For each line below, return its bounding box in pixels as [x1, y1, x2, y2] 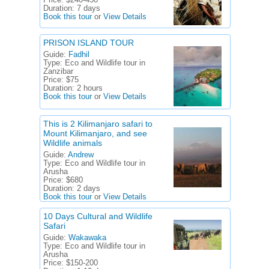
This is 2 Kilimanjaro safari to [43, 119, 153, 128]
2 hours [77, 84, 103, 92]
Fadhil [68, 50, 89, 59]
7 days [77, 4, 100, 13]
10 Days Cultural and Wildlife [43, 211, 153, 221]
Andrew [68, 151, 94, 159]
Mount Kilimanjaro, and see [43, 128, 147, 138]
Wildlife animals [43, 138, 102, 148]
